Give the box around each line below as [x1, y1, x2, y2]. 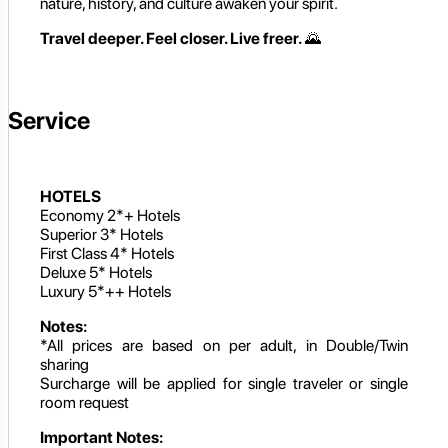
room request [40, 392, 129, 412]
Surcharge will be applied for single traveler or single [40, 373, 408, 393]
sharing [40, 354, 89, 374]
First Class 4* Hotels [40, 243, 174, 263]
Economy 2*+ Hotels [40, 205, 180, 225]
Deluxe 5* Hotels [40, 262, 152, 282]
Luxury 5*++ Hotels [40, 281, 171, 301]
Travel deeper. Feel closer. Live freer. [40, 28, 302, 48]
